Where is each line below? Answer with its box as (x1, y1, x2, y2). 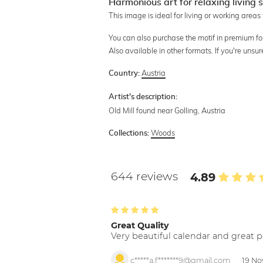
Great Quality (111, 220, 170, 231)
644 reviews (111, 169, 181, 184)
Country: (109, 70, 140, 78)
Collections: (109, 130, 150, 138)
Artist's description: (109, 93, 178, 102)
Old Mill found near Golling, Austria (109, 106, 226, 116)
